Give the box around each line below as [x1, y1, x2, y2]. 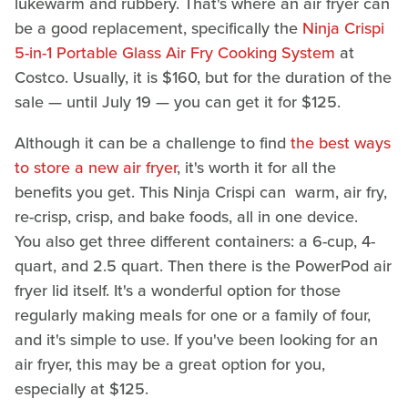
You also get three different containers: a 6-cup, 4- [15, 229, 375, 253]
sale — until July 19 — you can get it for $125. [15, 89, 345, 114]
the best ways [291, 130, 391, 155]
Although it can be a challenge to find [15, 130, 291, 155]
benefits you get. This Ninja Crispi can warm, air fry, [15, 179, 387, 204]
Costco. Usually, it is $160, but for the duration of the [15, 65, 392, 89]
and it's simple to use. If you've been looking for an [15, 327, 378, 352]
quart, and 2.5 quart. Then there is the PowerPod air [15, 253, 392, 278]
